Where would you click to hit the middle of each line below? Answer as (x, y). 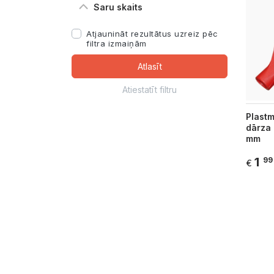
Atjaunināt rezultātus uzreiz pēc (152, 33)
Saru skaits (118, 7)
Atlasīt (150, 66)
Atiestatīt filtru (150, 89)
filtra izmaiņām (117, 43)
